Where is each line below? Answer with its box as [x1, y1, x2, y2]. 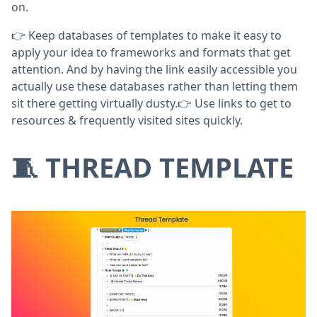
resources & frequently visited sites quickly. [11, 112, 243, 128]
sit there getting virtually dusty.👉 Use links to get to [11, 95, 292, 111]
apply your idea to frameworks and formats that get [11, 44, 291, 60]
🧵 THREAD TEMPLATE [11, 148, 294, 185]
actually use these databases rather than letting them [11, 78, 298, 94]
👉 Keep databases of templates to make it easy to [11, 27, 282, 43]
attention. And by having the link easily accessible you [11, 61, 297, 77]
